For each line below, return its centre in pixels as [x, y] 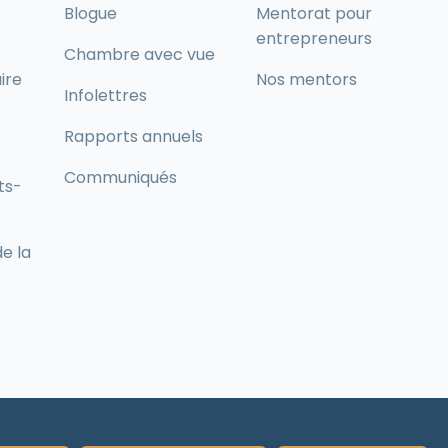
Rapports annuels [133, 136]
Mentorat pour [314, 13]
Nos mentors [306, 79]
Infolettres [105, 95]
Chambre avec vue [139, 54]
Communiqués [120, 177]
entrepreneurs [314, 38]
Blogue [90, 13]
